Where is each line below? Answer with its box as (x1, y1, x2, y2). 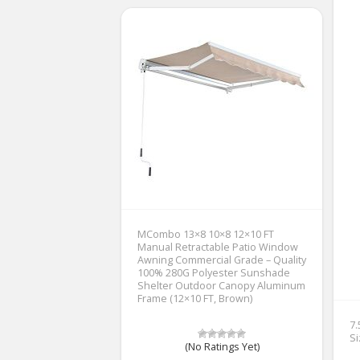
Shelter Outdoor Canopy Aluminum (137, 278, 305, 292)
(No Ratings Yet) (184, 339, 260, 354)
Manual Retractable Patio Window (137, 239, 298, 254)
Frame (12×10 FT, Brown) (137, 291, 252, 305)
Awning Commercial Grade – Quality (137, 252, 306, 267)
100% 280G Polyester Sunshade (137, 265, 290, 280)
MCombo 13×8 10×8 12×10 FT (137, 227, 274, 241)
